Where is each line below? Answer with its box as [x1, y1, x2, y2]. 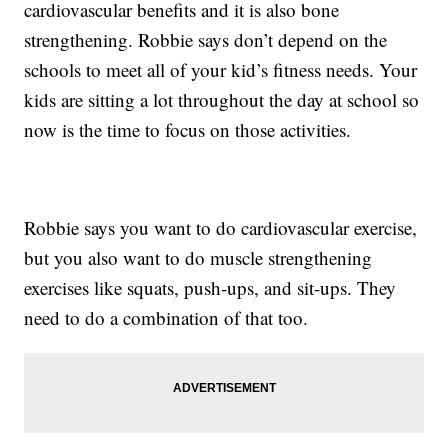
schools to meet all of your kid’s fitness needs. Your [24, 57, 418, 83]
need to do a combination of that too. [24, 305, 309, 331]
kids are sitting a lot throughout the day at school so [24, 87, 420, 113]
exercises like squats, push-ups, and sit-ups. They [24, 275, 397, 301]
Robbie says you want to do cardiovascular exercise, [24, 215, 418, 241]
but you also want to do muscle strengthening [24, 245, 373, 271]
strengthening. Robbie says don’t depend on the [24, 27, 388, 53]
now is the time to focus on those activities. [24, 117, 352, 143]
